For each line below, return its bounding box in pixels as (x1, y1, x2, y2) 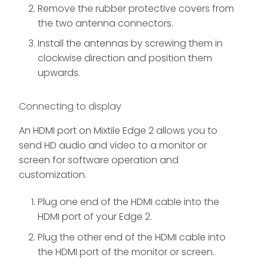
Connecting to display (19, 100, 121, 114)
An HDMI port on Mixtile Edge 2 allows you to (19, 124, 217, 138)
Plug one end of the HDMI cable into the (38, 195, 219, 209)
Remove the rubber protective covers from (38, 1, 234, 15)
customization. (19, 168, 87, 182)
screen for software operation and (19, 153, 179, 167)
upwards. (38, 66, 80, 80)
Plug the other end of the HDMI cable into (38, 230, 226, 244)
